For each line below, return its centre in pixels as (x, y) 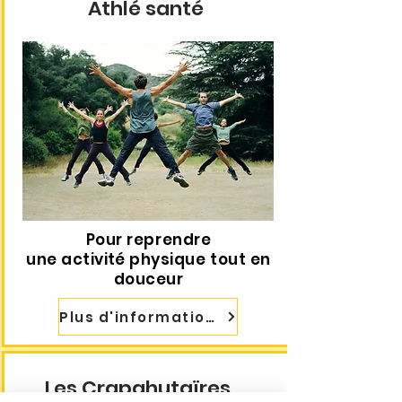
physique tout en (198, 259)
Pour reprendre (149, 240)
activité (93, 259)
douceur (149, 279)
